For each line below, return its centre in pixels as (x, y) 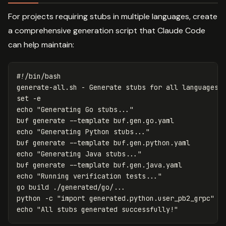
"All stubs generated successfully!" (107, 210)
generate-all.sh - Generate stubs (83, 88)
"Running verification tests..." (99, 176)
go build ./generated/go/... (71, 187)
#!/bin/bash (39, 76)
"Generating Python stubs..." (93, 132)
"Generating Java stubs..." (89, 154)
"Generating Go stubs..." (85, 110)
